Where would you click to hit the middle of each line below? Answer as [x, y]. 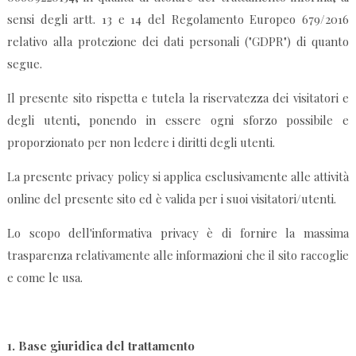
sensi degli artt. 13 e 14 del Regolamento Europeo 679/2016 [178, 19]
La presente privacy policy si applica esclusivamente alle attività [178, 177]
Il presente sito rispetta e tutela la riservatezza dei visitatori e [178, 98]
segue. [24, 64]
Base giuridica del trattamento [106, 346]
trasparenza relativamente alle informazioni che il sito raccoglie [178, 255]
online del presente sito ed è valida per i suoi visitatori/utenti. [171, 199]
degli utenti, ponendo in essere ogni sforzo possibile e [178, 120]
